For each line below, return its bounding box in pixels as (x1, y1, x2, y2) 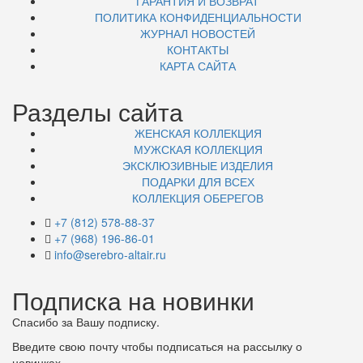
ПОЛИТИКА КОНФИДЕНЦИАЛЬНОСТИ (94, 9, 301, 26)
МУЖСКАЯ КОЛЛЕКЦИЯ (133, 141, 263, 158)
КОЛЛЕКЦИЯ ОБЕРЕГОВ (132, 190, 263, 207)
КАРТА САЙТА (160, 58, 236, 75)
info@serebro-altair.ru (54, 246, 166, 263)
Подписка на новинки (12, 283, 254, 318)
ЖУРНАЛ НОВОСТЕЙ (140, 25, 255, 42)
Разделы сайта (12, 94, 183, 130)
